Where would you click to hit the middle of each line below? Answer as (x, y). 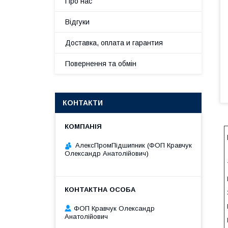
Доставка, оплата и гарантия (114, 43)
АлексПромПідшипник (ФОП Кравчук (134, 145)
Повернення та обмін (101, 64)
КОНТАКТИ (83, 103)
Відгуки (77, 22)
